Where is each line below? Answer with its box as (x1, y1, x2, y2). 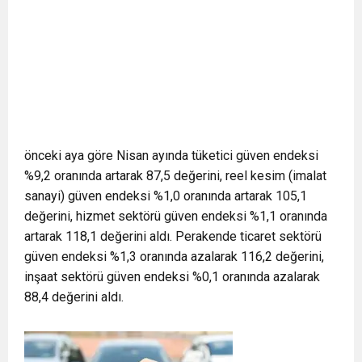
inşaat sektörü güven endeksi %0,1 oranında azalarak (24, 268, 320, 284)
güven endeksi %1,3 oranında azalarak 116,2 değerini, (24, 248, 324, 264)
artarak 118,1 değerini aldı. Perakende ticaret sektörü (24, 228, 322, 244)
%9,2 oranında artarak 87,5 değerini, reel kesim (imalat (24, 167, 326, 183)
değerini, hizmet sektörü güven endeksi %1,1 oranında (24, 208, 327, 224)
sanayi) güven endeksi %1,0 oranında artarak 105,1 (24, 187, 307, 204)
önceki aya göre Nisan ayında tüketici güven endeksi (24, 147, 318, 163)
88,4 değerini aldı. (24, 288, 124, 305)
